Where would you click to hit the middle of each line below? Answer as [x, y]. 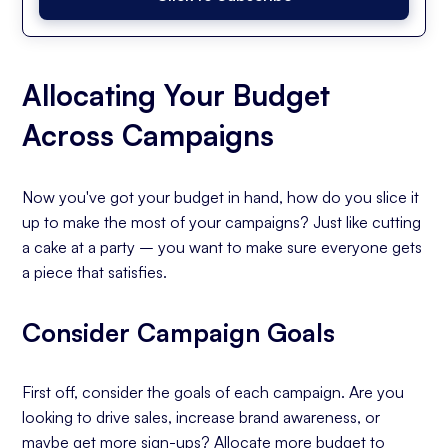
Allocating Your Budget [176, 95]
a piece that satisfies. [95, 272]
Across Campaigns [148, 135]
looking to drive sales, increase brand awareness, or [201, 417]
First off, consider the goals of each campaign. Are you [213, 392]
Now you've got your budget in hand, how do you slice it [221, 197]
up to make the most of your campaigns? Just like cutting [222, 222]
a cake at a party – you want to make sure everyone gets [222, 247]
